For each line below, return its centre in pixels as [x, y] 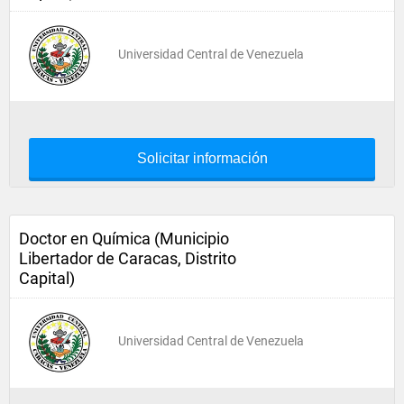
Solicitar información [202, 158]
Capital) [47, 278]
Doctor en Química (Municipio [124, 239]
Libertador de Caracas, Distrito [128, 258]
